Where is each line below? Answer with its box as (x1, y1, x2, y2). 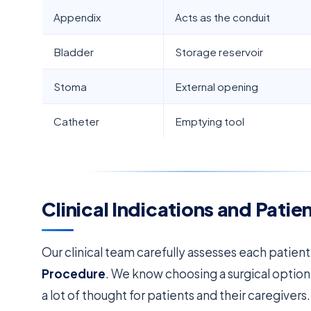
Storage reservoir (175, 45, 264, 59)
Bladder (53, 45, 94, 59)
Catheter (53, 115, 100, 128)
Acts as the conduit (175, 10, 271, 24)
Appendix (53, 10, 101, 24)
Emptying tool (175, 115, 245, 128)
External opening (175, 80, 259, 94)
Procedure (42, 265, 106, 281)
